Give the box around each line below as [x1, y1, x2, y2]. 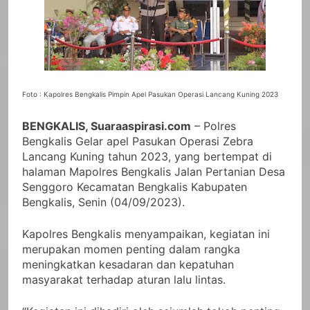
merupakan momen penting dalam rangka [22, 241, 240, 256]
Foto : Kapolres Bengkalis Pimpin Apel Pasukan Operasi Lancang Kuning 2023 [22, 89, 278, 98]
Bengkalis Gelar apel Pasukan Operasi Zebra [22, 134, 253, 148]
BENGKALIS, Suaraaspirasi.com [22, 118, 191, 133]
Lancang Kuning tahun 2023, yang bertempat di [22, 149, 272, 163]
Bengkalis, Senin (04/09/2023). [22, 194, 185, 209]
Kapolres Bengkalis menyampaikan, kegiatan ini [22, 226, 270, 241]
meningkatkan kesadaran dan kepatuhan [22, 257, 234, 271]
